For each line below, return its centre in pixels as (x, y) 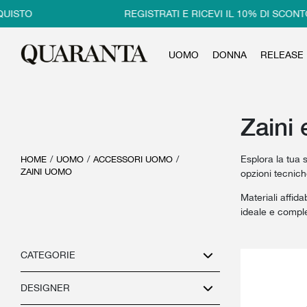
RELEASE (282, 54)
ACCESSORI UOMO (133, 159)
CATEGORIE (48, 255)
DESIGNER (45, 288)
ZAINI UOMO (46, 172)
